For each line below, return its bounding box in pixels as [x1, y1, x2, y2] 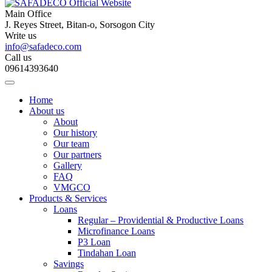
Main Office [5, 8, 52, 19]
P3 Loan [78, 237, 110, 247]
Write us [5, 30, 36, 41]
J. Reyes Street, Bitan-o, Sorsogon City [5, 19, 155, 30]
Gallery [53, 160, 82, 171]
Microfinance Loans [78, 226, 155, 236]
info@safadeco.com [5, 41, 81, 52]
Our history [53, 127, 97, 138]
